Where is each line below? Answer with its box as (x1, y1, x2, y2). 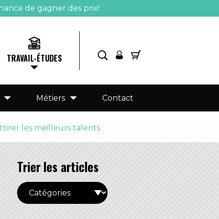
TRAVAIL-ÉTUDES (6, 52, 62, 65)
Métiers (36, 93, 65, 103)
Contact (102, 93, 133, 103)
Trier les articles (17, 157, 99, 175)
